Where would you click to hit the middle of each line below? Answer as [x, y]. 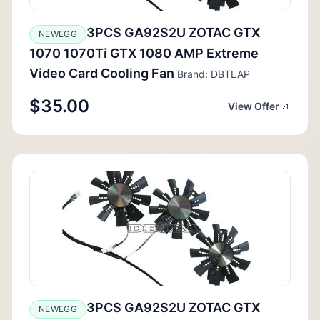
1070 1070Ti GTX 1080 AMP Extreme [144, 53]
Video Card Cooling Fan [102, 73]
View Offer [254, 106]
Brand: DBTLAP [212, 74]
